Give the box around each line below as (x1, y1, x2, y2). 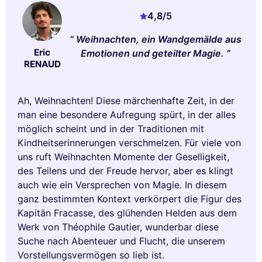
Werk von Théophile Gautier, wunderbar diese (18, 221, 219, 233)
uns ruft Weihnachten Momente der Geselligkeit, (18, 151, 229, 163)
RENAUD (23, 58, 61, 70)
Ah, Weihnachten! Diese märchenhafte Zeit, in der (18, 95, 235, 107)
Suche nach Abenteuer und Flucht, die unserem (18, 235, 225, 247)
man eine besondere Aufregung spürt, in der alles (18, 109, 236, 121)
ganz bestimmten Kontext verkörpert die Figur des (18, 193, 242, 205)
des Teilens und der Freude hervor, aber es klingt (18, 165, 233, 177)
